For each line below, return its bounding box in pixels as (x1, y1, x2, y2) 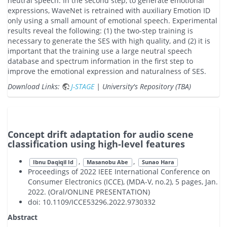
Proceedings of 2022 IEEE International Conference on (28, 167, 210, 177)
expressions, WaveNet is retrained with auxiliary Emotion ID (8, 6, 210, 16)
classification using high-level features (8, 138, 185, 150)
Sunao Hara (141, 159, 174, 166)
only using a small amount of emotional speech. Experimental (8, 16, 217, 26)
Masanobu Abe (87, 159, 129, 166)
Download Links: (8, 82, 62, 92)
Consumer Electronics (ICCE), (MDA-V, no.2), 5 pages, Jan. (28, 177, 218, 187)
